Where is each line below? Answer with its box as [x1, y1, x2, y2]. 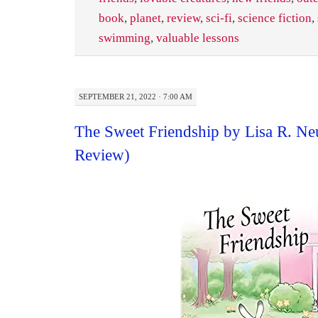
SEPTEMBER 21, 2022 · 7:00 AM [79, 92, 192, 101]
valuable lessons [156, 31, 239, 45]
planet [130, 11, 161, 25]
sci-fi [206, 11, 232, 25]
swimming [99, 31, 150, 45]
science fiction [238, 11, 312, 25]
